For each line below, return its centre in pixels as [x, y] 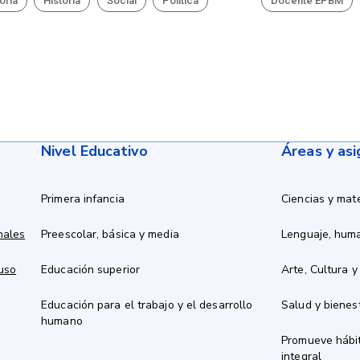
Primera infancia [83, 199]
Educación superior [90, 270]
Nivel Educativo [94, 151]
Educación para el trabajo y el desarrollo [147, 305]
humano [62, 321]
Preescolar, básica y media [110, 234]
